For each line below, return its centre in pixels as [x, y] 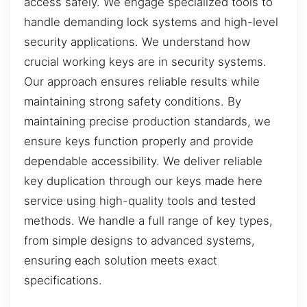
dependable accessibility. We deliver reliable [143, 161]
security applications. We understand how [137, 41]
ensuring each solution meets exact [121, 260]
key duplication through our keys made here [143, 181]
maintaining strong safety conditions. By [133, 101]
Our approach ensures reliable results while [142, 81]
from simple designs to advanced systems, [139, 240]
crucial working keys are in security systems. [145, 61]
